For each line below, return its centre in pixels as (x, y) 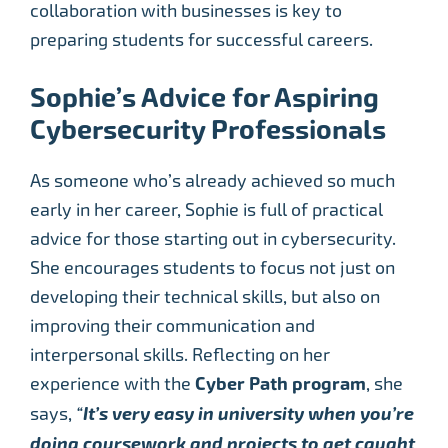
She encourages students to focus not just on (212, 267)
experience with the (112, 383)
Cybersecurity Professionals (208, 129)
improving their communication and (172, 325)
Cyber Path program (280, 383)
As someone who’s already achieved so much (212, 180)
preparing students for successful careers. (201, 39)
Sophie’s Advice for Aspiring (204, 97)
